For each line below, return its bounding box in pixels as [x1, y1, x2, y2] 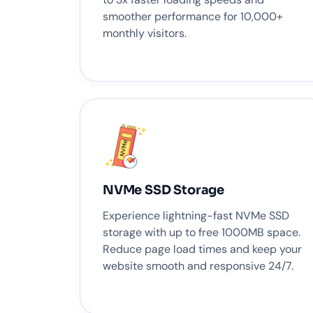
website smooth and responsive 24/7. [103, 259, 293, 274]
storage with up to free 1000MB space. [103, 225, 300, 240]
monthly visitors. [103, 25, 187, 41]
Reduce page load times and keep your [103, 242, 302, 257]
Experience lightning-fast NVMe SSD [103, 208, 289, 224]
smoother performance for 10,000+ [103, 8, 283, 24]
